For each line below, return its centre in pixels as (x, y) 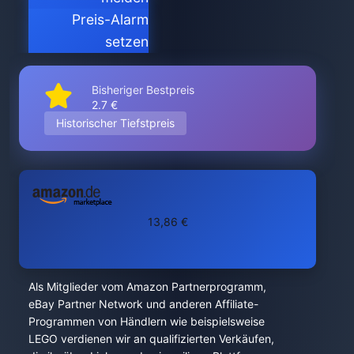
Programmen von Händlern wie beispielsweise (147, 321)
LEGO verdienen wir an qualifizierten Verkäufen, (151, 338)
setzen (127, 41)
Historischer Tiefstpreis (115, 122)
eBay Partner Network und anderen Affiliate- (143, 303)
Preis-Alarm (110, 19)
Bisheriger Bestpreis (143, 89)
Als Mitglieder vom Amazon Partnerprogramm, (147, 286)
